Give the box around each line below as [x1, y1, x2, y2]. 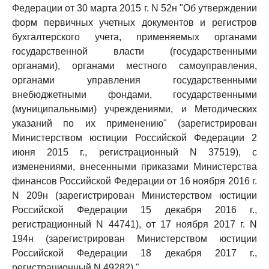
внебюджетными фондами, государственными [12, 89, 257, 100]
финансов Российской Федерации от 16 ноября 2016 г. [12, 176, 257, 186]
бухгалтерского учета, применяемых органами [12, 32, 257, 42]
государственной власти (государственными [12, 46, 257, 56]
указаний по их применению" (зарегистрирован [12, 118, 257, 128]
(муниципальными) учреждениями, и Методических [12, 104, 257, 114]
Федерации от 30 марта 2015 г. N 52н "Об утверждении [12, 3, 257, 13]
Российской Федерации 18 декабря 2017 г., [12, 248, 257, 258]
